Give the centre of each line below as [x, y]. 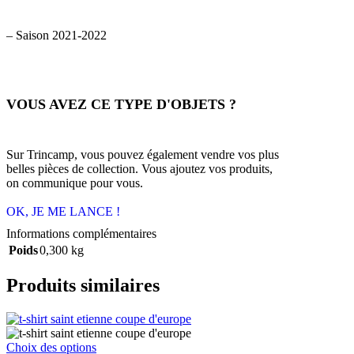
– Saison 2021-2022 [56, 36]
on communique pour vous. [75, 183]
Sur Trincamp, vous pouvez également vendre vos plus [143, 155]
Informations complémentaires [81, 234]
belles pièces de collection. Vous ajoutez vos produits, [139, 169]
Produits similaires [83, 286]
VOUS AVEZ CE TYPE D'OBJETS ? [121, 105]
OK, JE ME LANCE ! [63, 212]
